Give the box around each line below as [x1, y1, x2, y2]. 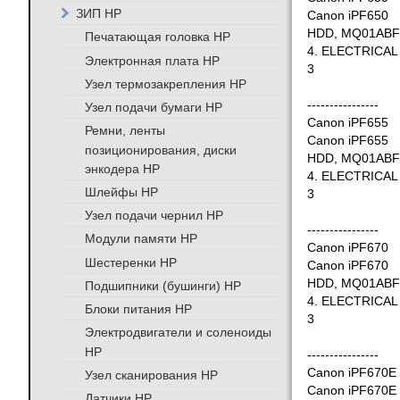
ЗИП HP [75, 5, 121, 21]
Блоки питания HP [84, 302, 192, 316]
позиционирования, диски [84, 142, 237, 157]
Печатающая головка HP [84, 29, 230, 45]
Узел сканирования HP [84, 367, 218, 382]
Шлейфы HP [84, 184, 158, 199]
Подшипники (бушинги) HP [84, 278, 241, 293]
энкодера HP [84, 161, 160, 176]
